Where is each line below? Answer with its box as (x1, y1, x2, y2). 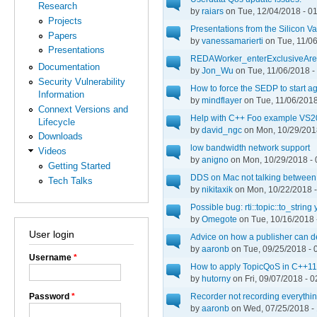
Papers (47, 30, 77, 41)
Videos (38, 146, 67, 157)
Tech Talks (47, 175, 93, 186)
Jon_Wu (202, 65, 234, 75)
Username (29, 253, 74, 263)
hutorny (202, 273, 231, 283)
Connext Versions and (38, 103, 129, 115)
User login (29, 229, 74, 241)
